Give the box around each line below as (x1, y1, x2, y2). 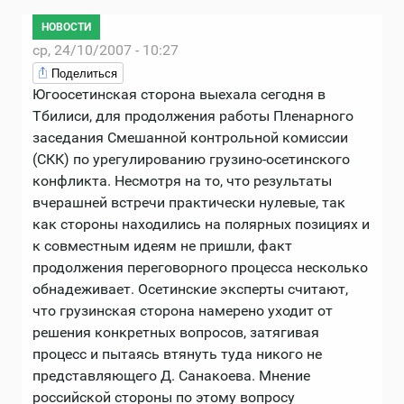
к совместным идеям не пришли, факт (32, 236, 292, 254)
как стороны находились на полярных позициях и (32, 215, 370, 233)
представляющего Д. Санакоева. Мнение (32, 366, 310, 384)
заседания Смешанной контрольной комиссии (32, 128, 348, 146)
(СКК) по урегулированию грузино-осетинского (32, 150, 350, 168)
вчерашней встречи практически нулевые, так (32, 193, 345, 211)
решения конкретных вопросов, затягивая (32, 323, 319, 341)
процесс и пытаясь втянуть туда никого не (32, 344, 322, 363)
